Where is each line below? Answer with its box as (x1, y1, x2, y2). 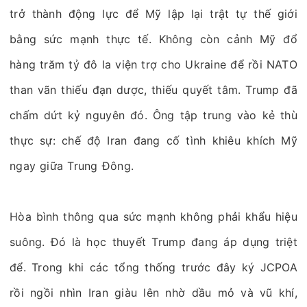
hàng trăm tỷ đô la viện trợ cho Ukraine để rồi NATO (10, 58, 297, 71)
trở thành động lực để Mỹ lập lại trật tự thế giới (10, 7, 297, 21)
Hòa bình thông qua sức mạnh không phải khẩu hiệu (10, 210, 297, 223)
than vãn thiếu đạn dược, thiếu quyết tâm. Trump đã (10, 83, 297, 97)
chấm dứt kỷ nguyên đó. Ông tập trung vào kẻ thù (10, 108, 297, 122)
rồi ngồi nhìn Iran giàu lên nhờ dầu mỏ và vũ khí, (10, 286, 297, 299)
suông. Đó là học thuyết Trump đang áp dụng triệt (10, 235, 297, 249)
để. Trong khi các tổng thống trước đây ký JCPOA (10, 260, 297, 274)
